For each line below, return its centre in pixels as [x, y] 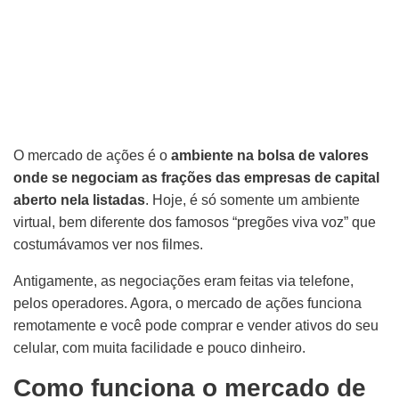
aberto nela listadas [79, 200]
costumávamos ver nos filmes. [108, 244]
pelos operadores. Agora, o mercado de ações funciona [187, 303]
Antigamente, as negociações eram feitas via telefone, [183, 281]
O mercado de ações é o [92, 155]
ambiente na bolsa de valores [270, 155]
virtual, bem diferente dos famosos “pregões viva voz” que [195, 222]
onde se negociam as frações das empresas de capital [196, 178]
